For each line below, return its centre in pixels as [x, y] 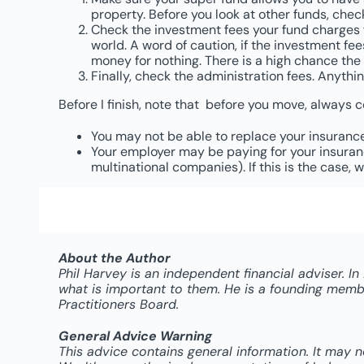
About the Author [114, 258]
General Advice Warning [135, 336]
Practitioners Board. [118, 304]
